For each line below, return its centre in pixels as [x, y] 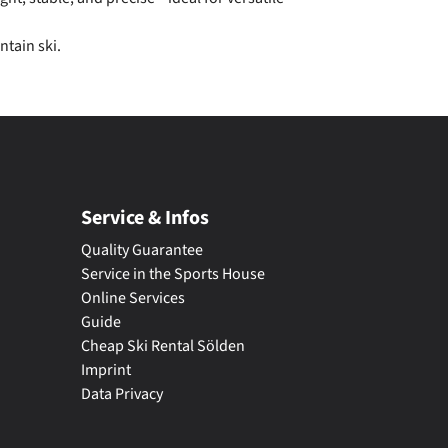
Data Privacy [122, 393]
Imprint [106, 369]
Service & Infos [145, 217]
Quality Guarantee [142, 249]
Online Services [133, 297]
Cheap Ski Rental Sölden [163, 345]
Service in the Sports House [173, 273]
